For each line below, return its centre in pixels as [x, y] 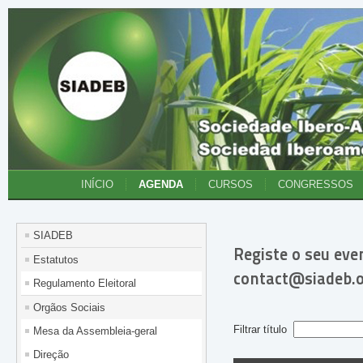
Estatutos [56, 260]
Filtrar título [262, 329]
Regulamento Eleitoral [85, 283]
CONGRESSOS [316, 184]
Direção [51, 354]
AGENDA [161, 184]
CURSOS [231, 184]
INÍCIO [97, 184]
